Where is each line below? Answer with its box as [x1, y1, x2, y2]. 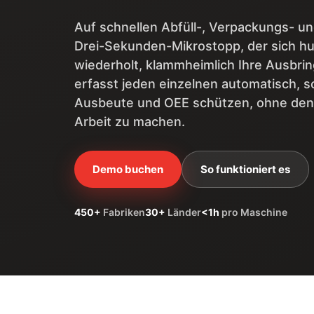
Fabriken [101, 205, 145, 218]
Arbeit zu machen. [74, 114, 185, 129]
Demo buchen [93, 162, 163, 176]
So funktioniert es [200, 162, 290, 176]
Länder [165, 205, 201, 218]
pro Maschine [219, 205, 287, 218]
